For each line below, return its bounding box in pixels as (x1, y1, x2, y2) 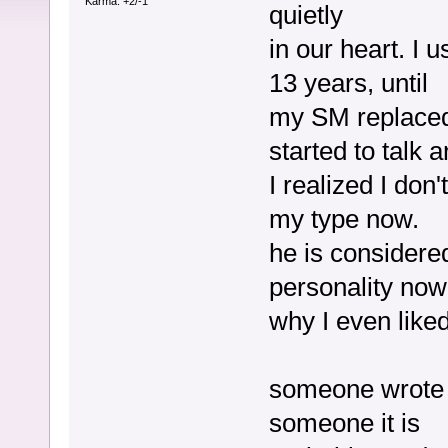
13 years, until (268, 68, 428, 99)
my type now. (268, 204, 419, 235)
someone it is (268, 408, 420, 439)
